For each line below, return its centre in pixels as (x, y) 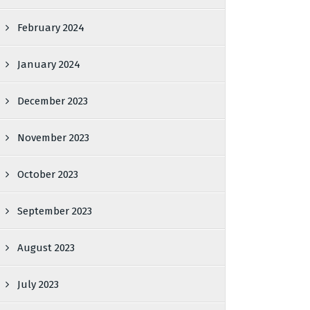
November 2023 (54, 138)
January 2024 (49, 64)
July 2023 (38, 284)
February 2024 (51, 28)
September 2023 (55, 211)
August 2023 (46, 248)
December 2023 (53, 101)
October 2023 (48, 174)
